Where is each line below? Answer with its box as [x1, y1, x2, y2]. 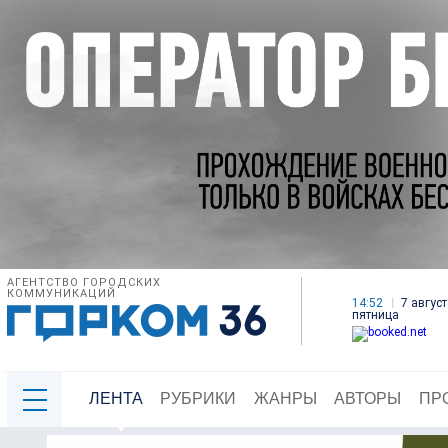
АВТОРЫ [334, 390, 402, 408]
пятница [352, 308, 399, 323]
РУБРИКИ [160, 390, 237, 408]
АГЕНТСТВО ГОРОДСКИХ [7, 276, 161, 290]
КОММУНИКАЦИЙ [7, 287, 116, 301]
